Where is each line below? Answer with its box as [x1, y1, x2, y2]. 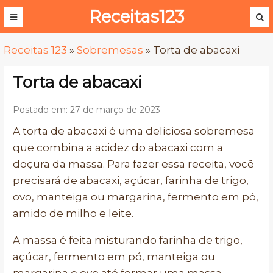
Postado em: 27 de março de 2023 [13, 104, 160, 115]
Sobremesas [77, 44, 143, 56]
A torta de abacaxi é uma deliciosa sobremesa [13, 125, 255, 137]
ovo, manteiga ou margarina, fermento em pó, [13, 191, 258, 203]
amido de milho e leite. [13, 207, 133, 219]
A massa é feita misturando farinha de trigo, [13, 234, 243, 246]
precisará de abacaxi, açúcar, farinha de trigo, [13, 174, 249, 186]
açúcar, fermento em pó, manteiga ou [13, 250, 215, 263]
